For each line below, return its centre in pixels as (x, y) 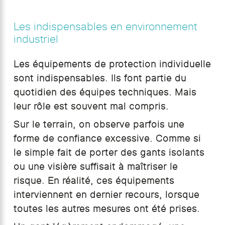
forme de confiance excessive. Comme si (107, 138)
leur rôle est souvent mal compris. (91, 106)
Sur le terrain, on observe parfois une (99, 124)
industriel (36, 39)
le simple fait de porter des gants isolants (109, 152)
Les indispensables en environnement (105, 26)
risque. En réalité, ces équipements (94, 181)
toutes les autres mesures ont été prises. (106, 209)
